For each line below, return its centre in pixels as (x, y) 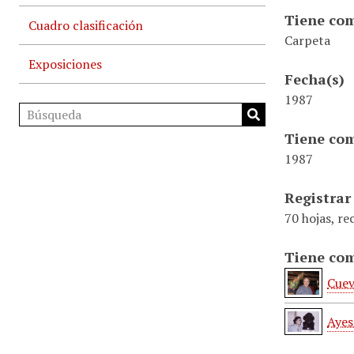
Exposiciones (65, 64)
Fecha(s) (314, 79)
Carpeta (307, 40)
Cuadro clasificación (86, 25)
